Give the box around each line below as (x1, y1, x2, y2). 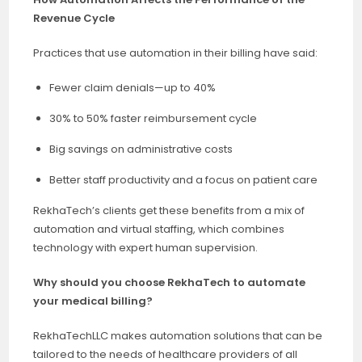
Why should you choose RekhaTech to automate (33, 275, 306, 290)
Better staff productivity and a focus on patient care (49, 172, 318, 187)
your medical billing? (33, 293, 154, 309)
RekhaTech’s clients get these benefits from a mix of (33, 203, 305, 218)
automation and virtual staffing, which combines (33, 221, 285, 237)
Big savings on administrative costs (49, 141, 234, 157)
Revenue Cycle (33, 11, 116, 26)
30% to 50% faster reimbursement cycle (49, 111, 258, 126)
